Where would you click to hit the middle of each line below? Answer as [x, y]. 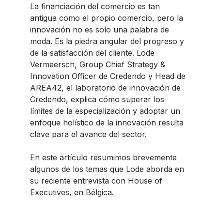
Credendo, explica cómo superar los [97, 99]
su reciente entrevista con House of [96, 181]
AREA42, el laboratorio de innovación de [105, 88]
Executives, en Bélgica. [72, 192]
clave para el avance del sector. [88, 134]
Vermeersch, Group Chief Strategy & [98, 64]
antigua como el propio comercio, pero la [107, 18]
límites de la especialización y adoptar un [105, 111]
